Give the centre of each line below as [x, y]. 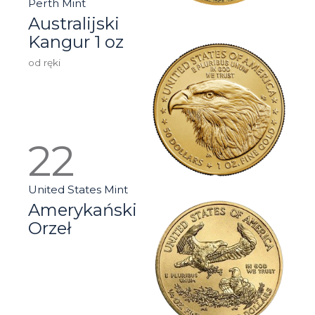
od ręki [44, 62]
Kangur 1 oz [76, 41]
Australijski [74, 23]
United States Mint [78, 189]
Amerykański [83, 210]
